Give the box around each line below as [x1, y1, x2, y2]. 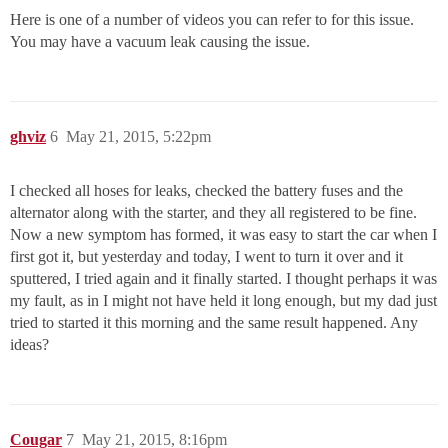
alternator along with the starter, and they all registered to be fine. [10, 204, 417, 222]
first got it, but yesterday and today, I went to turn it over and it [10, 248, 403, 266]
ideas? [10, 336, 49, 354]
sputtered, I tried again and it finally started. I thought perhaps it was [10, 270, 437, 288]
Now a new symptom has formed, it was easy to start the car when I [10, 226, 437, 244]
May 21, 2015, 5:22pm [66, 128, 211, 146]
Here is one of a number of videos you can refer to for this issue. [10, 11, 414, 29]
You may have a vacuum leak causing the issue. [10, 33, 310, 51]
